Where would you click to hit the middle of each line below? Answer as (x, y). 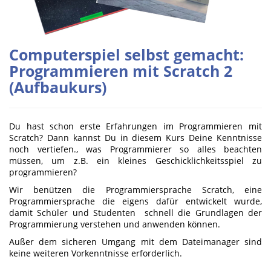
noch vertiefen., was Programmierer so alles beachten (135, 149)
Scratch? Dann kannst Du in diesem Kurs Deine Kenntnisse (135, 137)
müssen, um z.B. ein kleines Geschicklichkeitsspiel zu (135, 160)
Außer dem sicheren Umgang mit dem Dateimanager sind (135, 241)
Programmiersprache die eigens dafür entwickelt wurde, (135, 201)
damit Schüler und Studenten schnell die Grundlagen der (135, 212)
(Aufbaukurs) (58, 87)
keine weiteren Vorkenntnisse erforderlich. (96, 253)
